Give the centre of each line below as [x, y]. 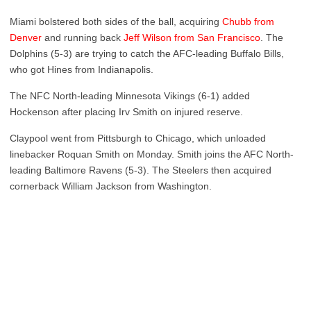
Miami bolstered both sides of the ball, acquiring [116, 22]
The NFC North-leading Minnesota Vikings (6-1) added [130, 96]
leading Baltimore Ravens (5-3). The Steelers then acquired [141, 170]
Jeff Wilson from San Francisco [192, 37]
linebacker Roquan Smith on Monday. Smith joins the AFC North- [152, 154]
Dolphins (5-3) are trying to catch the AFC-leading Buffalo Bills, [147, 53]
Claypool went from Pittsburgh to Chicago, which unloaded [138, 138]
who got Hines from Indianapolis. [82, 69]
